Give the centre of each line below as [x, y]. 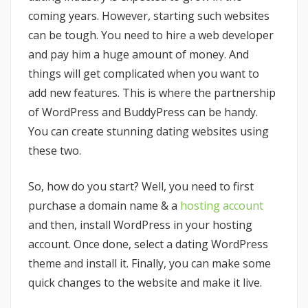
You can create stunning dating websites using [148, 132]
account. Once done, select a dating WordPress [148, 244]
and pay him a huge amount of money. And [139, 55]
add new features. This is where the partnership [152, 93]
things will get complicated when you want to [144, 74]
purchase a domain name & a [104, 206]
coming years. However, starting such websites [149, 16]
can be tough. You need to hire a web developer [151, 35]
